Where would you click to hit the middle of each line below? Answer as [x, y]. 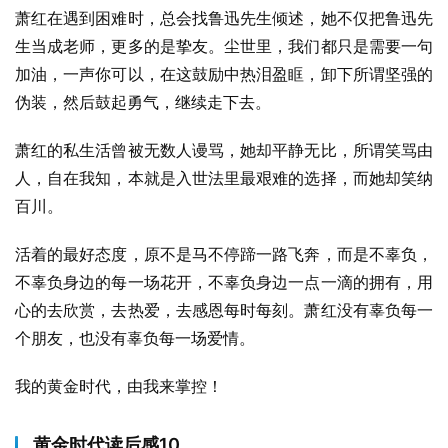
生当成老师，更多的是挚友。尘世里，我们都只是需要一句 [224, 46]
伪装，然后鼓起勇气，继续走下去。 [143, 102]
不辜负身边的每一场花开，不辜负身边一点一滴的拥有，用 [224, 282]
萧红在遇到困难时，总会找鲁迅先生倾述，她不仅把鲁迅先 [224, 18]
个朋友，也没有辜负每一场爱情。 [135, 338]
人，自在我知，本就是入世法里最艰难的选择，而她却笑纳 [224, 178]
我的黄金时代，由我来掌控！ [119, 386]
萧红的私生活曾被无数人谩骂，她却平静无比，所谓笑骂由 [224, 150]
